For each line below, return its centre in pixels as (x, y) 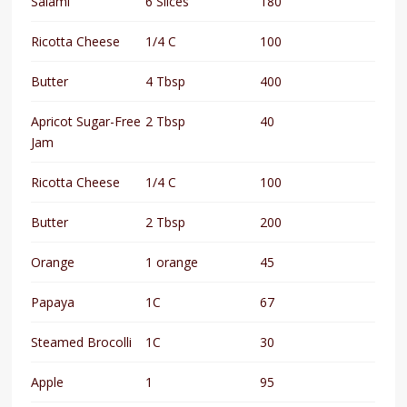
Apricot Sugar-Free (86, 121)
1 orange (172, 262)
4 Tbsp (166, 81)
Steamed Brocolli (82, 342)
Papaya (53, 302)
